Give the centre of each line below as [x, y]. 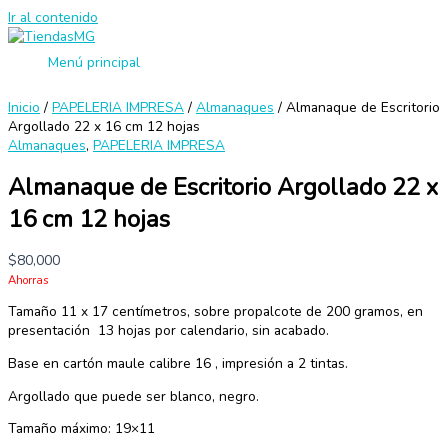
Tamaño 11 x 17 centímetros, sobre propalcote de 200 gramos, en [215, 312]
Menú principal [94, 62]
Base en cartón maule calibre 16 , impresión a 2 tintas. [178, 364]
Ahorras [28, 279]
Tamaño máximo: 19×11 [81, 429]
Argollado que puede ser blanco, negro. [133, 396]
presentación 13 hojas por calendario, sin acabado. [168, 331]
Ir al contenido [53, 17]
